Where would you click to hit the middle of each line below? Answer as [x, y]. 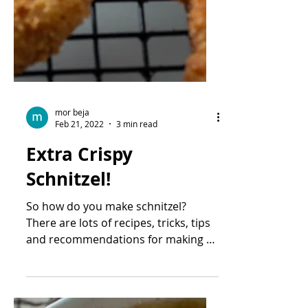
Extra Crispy [79, 231]
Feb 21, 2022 [79, 201]
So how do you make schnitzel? [106, 283]
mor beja [72, 189]
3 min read [137, 201]
